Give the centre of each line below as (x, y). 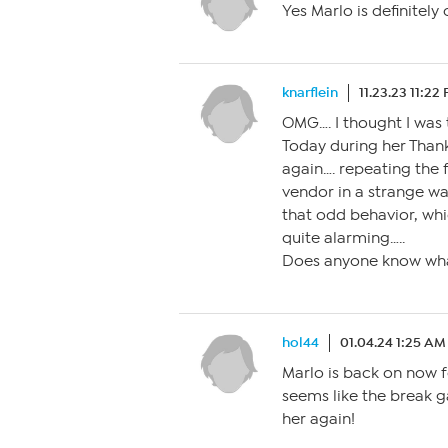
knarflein (310, 92)
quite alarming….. (343, 238)
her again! (318, 419)
